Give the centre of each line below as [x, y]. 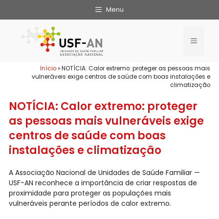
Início [48, 69]
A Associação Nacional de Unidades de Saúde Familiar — [104, 173]
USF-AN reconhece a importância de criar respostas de [103, 183]
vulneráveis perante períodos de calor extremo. [90, 204]
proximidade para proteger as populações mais [90, 193]
